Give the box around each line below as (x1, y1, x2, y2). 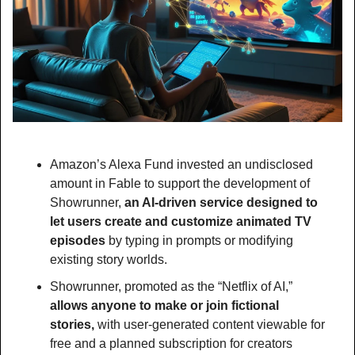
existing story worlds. (50, 252, 167, 266)
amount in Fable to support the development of (50, 176, 310, 190)
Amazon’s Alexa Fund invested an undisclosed (50, 157, 313, 171)
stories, (50, 317, 97, 331)
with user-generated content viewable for (97, 317, 325, 331)
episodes (50, 233, 109, 247)
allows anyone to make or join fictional (50, 298, 279, 312)
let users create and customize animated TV (50, 214, 311, 228)
